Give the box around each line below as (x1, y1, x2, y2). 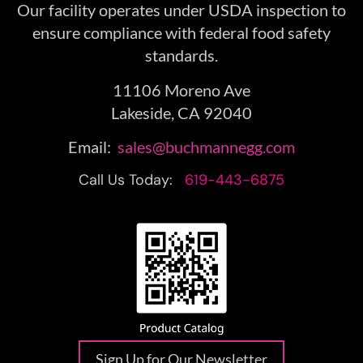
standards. (145, 45, 218, 66)
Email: (68, 137, 117, 157)
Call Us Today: (79, 170, 185, 190)
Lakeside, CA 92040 (111, 102, 252, 122)
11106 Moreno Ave (113, 79, 250, 100)
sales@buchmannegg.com (117, 137, 295, 157)
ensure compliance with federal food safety (32, 23, 331, 43)
